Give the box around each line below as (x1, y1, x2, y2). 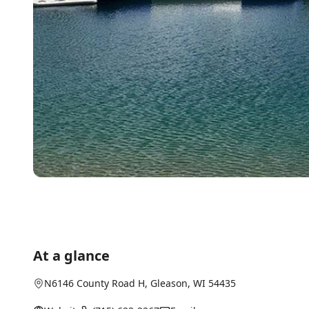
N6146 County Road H (44, 277, 145, 290)
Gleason (150, 277, 188, 290)
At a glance (33, 246, 110, 265)
